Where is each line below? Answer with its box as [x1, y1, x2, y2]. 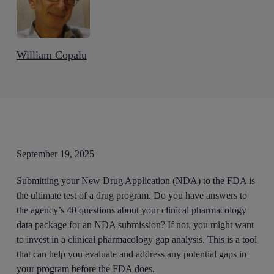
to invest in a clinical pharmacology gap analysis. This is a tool [17, 234, 257, 245]
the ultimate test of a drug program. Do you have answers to [17, 190, 248, 201]
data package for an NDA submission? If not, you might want [17, 220, 254, 230]
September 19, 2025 [16, 149, 94, 159]
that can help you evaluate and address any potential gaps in [17, 249, 247, 259]
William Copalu [16, 49, 87, 61]
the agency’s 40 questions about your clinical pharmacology [17, 205, 247, 215]
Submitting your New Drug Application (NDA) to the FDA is [17, 176, 256, 186]
